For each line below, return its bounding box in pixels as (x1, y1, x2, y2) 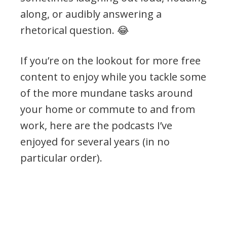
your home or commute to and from (20, 102, 195, 116)
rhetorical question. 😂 (20, 23, 129, 37)
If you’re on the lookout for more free (20, 53, 201, 67)
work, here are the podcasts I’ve (20, 118, 172, 132)
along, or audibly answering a (20, 7, 162, 21)
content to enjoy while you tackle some (20, 69, 206, 84)
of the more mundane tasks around (20, 86, 193, 100)
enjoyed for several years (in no (20, 134, 170, 148)
